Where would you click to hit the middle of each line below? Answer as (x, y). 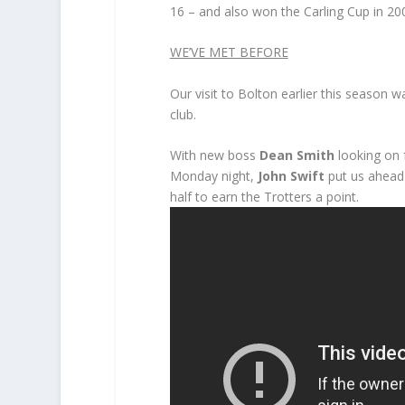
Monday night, (213, 176)
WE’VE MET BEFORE (229, 52)
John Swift (291, 176)
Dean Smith (297, 155)
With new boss (214, 155)
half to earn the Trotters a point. (264, 197)
